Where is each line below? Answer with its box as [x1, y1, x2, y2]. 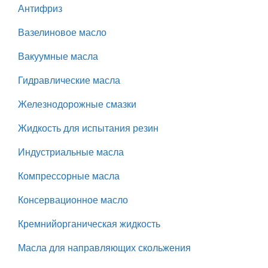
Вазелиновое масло [18, 28, 106, 38]
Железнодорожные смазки [18, 99, 136, 110]
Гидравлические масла [18, 75, 120, 86]
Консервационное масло [18, 195, 128, 206]
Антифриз [18, 4, 62, 14]
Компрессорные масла [18, 171, 120, 182]
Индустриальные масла [18, 147, 124, 158]
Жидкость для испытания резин [18, 123, 159, 134]
